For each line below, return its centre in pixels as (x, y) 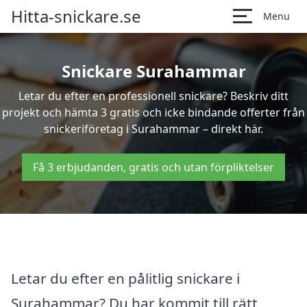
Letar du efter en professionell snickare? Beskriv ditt (153, 96)
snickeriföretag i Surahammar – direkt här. (153, 129)
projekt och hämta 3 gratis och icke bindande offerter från (153, 112)
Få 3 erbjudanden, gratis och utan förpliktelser (153, 167)
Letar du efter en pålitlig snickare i (125, 278)
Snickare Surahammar (153, 71)
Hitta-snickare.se (76, 16)
